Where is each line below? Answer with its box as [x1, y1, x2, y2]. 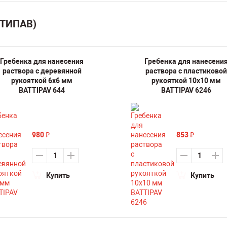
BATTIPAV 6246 [161, 86, 211, 94]
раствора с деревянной [2, 67, 82, 75]
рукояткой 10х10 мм [152, 77, 221, 85]
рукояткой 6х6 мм [11, 77, 72, 85]
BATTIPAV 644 [19, 86, 65, 94]
